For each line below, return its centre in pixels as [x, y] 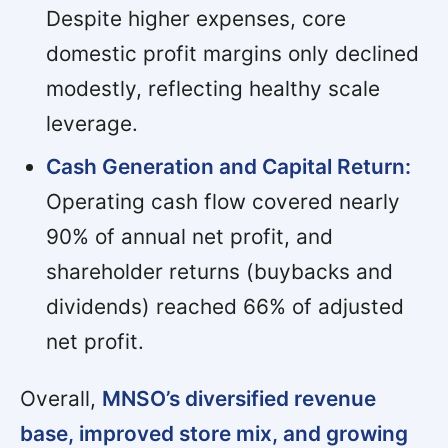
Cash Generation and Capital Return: [228, 166]
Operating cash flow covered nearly [222, 201]
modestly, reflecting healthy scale [212, 88]
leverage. [91, 123]
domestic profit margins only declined [232, 53]
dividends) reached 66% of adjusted [224, 306]
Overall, [61, 398]
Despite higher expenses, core [195, 18]
